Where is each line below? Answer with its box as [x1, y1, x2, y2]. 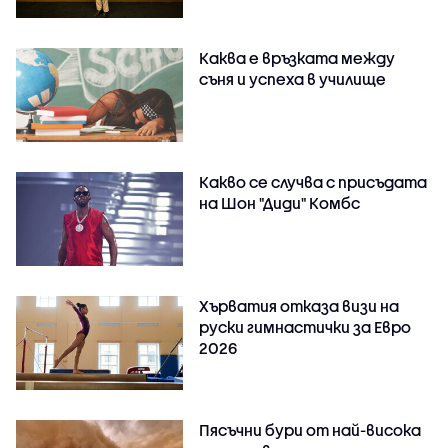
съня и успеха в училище [199, 70, 387, 89]
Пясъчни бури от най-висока [199, 421, 422, 440]
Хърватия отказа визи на [199, 297, 400, 316]
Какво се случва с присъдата [199, 173, 428, 192]
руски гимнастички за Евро [199, 318, 412, 337]
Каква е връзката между [199, 49, 396, 68]
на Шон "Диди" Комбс [199, 194, 361, 213]
